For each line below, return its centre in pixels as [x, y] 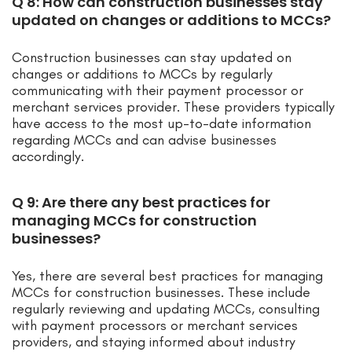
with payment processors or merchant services [155, 326]
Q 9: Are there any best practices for [141, 203]
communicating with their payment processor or [158, 91]
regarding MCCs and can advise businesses [144, 140]
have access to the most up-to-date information [161, 124]
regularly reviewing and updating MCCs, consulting [166, 309]
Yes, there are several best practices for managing [167, 276]
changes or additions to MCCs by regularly [142, 74]
